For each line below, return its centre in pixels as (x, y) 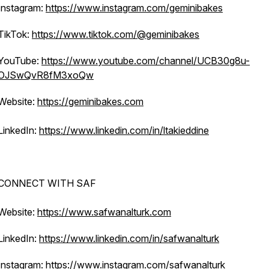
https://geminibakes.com (90, 101)
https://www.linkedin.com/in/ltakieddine (124, 130)
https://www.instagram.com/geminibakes (134, 8)
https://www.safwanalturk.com (104, 212)
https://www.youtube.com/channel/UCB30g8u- (146, 61)
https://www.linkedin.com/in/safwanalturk (129, 238)
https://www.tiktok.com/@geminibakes (116, 34)
